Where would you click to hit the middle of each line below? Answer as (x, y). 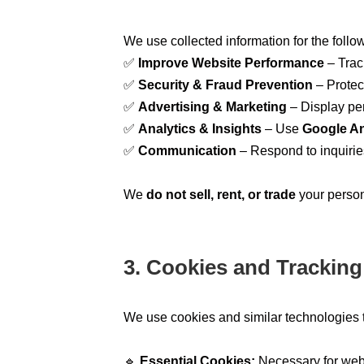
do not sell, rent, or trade (221, 194)
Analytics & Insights (200, 128)
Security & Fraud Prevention (225, 84)
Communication (187, 150)
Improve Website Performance (231, 63)
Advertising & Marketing (212, 106)
